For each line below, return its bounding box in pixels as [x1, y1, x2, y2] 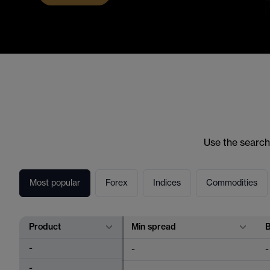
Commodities [206, 178, 257, 187]
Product [29, 222, 61, 231]
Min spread [131, 222, 176, 231]
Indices [153, 178, 181, 187]
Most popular [30, 178, 80, 187]
